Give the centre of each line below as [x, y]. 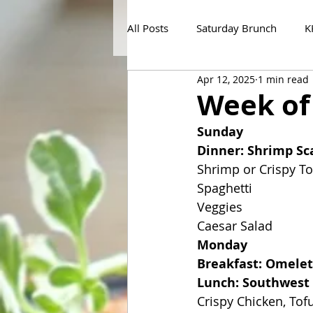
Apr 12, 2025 [226, 79]
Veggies [220, 207]
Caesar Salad [235, 226]
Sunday [220, 132]
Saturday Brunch [236, 28]
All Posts [148, 28]
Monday [222, 245]
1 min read [283, 79]
